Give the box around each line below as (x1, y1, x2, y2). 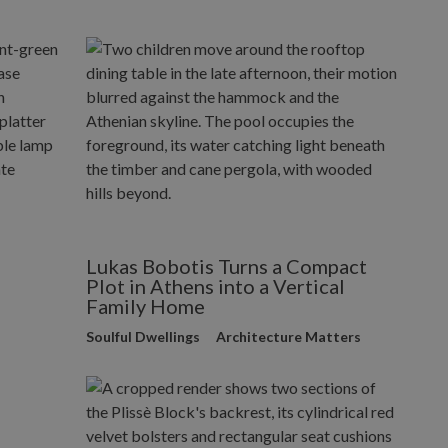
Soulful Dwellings (86, 328, 201, 346)
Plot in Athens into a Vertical (86, 274, 346, 299)
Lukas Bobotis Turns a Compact (86, 254, 368, 279)
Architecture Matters (216, 328, 362, 346)
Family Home (86, 294, 206, 319)
